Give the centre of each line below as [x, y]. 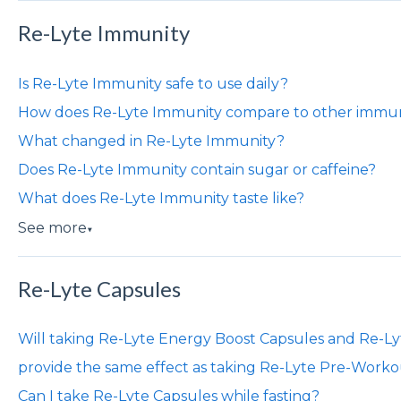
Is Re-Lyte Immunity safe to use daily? [153, 83]
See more [52, 227]
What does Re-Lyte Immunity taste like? [161, 198]
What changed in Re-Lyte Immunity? [151, 141]
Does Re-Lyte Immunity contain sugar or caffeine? [196, 169]
